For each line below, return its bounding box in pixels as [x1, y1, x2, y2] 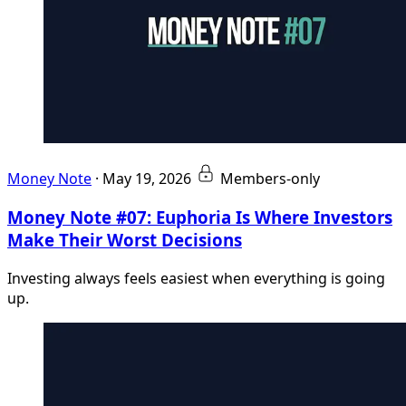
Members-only [220, 169, 320, 189]
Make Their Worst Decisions [7, 228, 242, 252]
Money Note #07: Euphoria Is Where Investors [7, 206, 392, 229]
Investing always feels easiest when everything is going [7, 267, 385, 288]
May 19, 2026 [102, 169, 191, 189]
